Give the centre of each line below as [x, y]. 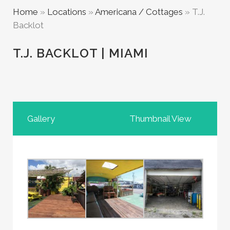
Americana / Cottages [139, 12]
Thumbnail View [160, 119]
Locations [67, 12]
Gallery [41, 119]
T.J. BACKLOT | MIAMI [81, 53]
